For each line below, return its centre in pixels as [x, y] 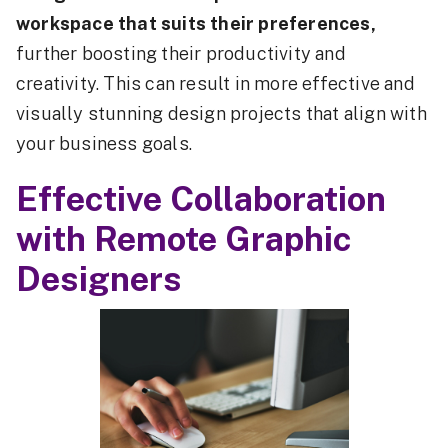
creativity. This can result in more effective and [215, 83]
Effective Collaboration [201, 199]
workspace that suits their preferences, [196, 23]
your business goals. [104, 143]
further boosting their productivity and [181, 53]
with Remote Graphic [184, 239]
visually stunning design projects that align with [221, 113]
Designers [99, 279]
